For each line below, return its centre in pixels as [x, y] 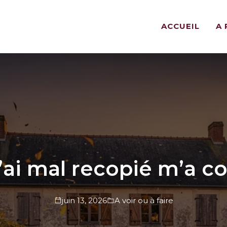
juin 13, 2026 [84, 200]
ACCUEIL [180, 26]
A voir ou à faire [144, 200]
